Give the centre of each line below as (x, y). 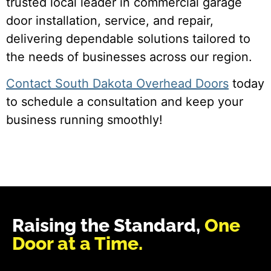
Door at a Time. (77, 243)
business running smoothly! (84, 120)
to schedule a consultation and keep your (125, 102)
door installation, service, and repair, (110, 21)
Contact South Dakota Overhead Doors (117, 84)
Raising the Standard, (108, 225)
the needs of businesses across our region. (129, 57)
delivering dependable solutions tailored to (128, 39)
